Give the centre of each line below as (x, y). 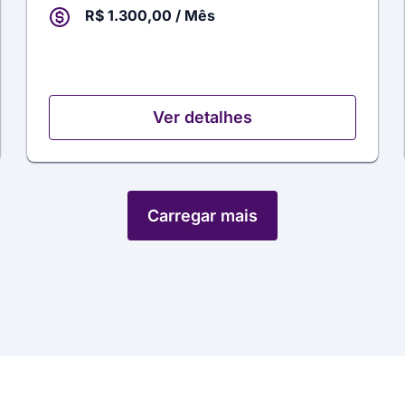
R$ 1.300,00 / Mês (151, 16)
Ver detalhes (202, 117)
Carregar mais (202, 216)
